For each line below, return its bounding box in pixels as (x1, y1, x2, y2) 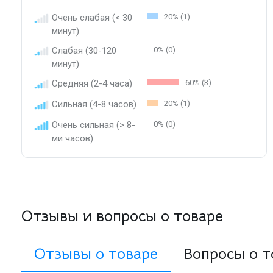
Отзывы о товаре (34, 244, 158, 263)
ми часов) (52, 132, 93, 144)
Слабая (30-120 (52, 44, 116, 56)
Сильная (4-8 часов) (52, 98, 136, 110)
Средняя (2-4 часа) (52, 77, 132, 89)
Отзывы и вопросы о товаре (21, 206, 223, 225)
